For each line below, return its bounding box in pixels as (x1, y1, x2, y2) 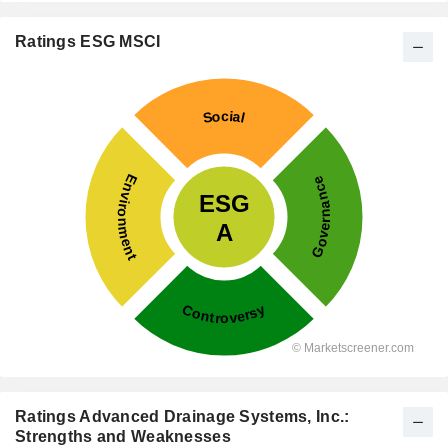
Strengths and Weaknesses (15, 428, 231, 445)
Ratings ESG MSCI (15, 33, 161, 50)
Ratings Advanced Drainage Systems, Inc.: (15, 408, 350, 425)
